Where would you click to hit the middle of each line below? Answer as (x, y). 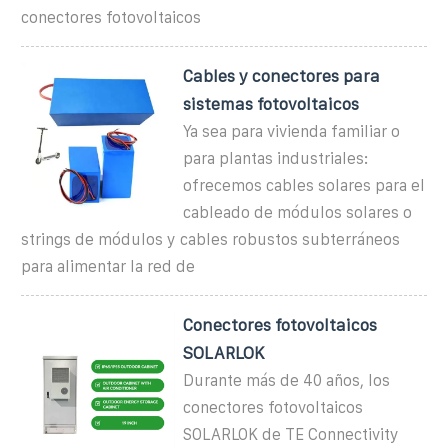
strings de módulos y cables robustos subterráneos (210, 239)
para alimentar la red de (108, 266)
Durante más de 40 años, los (287, 380)
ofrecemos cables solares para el (304, 185)
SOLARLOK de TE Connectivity (291, 434)
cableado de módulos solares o (298, 212)
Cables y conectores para (282, 75)
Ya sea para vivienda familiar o (292, 131)
